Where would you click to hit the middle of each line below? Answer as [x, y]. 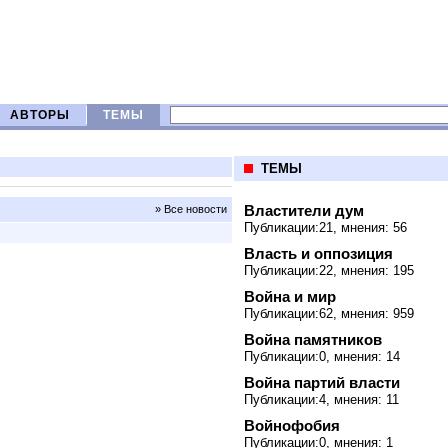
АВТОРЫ [40, 115]
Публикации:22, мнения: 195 [329, 270]
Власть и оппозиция [318, 253]
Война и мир [290, 296]
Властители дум [304, 210]
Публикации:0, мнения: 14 [322, 356]
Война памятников [313, 339]
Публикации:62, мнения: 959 [329, 313]
